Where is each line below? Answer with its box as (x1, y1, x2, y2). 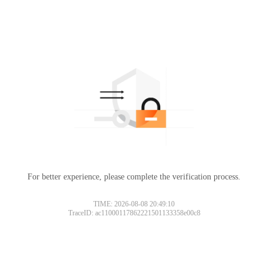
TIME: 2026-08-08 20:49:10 (93, 199, 175, 208)
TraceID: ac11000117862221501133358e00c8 (68, 208, 200, 217)
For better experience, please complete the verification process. (28, 172, 240, 181)
